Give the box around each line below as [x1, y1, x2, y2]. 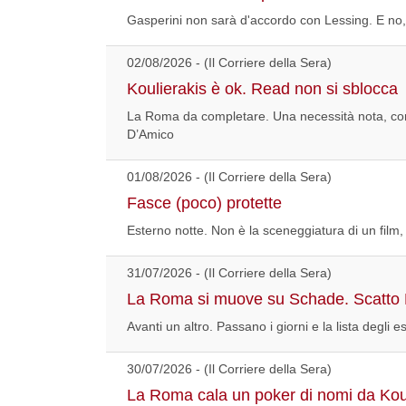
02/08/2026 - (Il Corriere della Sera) [127, 54, 332, 70]
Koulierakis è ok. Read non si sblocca [127, 79, 398, 98]
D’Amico [127, 126, 174, 141]
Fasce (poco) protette [127, 193, 282, 212]
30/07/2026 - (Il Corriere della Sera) [127, 361, 332, 376]
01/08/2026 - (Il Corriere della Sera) [127, 169, 332, 184]
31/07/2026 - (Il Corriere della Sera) [127, 265, 332, 280]
